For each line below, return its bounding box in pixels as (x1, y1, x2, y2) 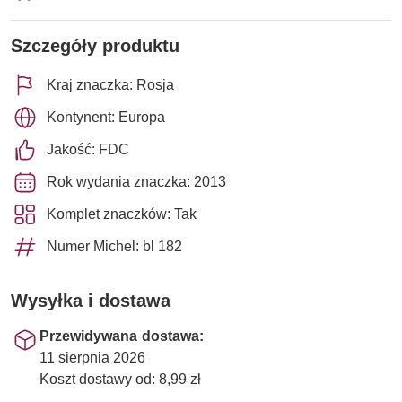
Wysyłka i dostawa (11, 289, 170, 311)
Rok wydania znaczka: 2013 (47, 172, 226, 190)
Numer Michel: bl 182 (47, 237, 182, 255)
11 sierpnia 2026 (39, 348, 145, 366)
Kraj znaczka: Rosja (47, 75, 174, 93)
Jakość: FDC (47, 140, 129, 158)
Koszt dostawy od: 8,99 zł (39, 370, 201, 388)
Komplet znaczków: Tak (47, 205, 197, 223)
